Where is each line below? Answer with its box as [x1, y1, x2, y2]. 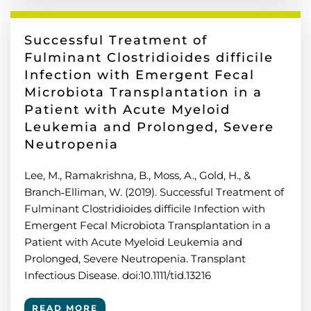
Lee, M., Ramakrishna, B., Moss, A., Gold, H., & [24, 169, 251, 182]
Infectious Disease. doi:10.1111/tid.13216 [24, 269, 211, 282]
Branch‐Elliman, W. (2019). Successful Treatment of [24, 185, 284, 199]
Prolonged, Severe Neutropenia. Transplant [24, 252, 246, 265]
